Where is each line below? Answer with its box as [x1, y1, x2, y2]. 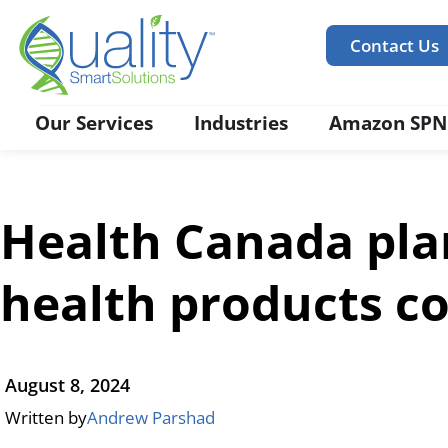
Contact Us [349, 34, 439, 57]
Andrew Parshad [87, 406, 215, 429]
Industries [194, 109, 288, 136]
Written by [5, 406, 87, 429]
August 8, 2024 [5, 373, 130, 397]
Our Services [35, 109, 153, 136]
